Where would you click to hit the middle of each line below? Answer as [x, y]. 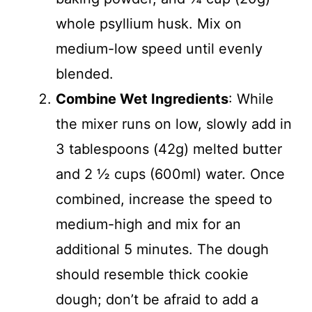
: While [251, 99]
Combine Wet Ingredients [142, 99]
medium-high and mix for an [148, 224]
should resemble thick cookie [152, 274]
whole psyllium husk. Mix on [149, 23]
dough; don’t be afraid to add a [157, 299]
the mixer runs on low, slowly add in [174, 124]
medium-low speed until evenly [159, 48]
